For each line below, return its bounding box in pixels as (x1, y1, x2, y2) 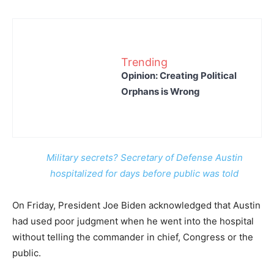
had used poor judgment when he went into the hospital (12, 215, 254, 227)
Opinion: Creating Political (121, 69, 237, 81)
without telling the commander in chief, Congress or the (12, 231, 253, 243)
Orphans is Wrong (121, 85, 200, 97)
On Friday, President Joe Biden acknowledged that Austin (12, 199, 261, 211)
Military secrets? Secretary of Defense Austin (46, 152, 243, 163)
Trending (121, 55, 168, 68)
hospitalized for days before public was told (50, 168, 239, 179)
